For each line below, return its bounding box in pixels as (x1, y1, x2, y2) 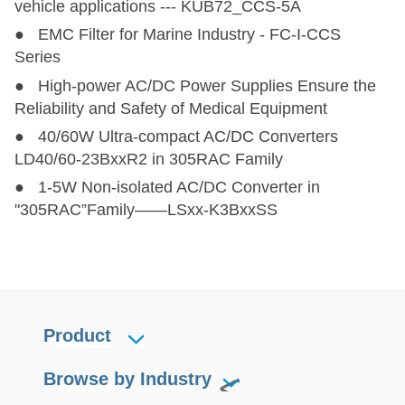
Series (14, 48, 61, 67)
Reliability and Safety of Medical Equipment (14, 99, 327, 118)
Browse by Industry (42, 368, 212, 389)
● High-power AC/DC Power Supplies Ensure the (14, 76, 376, 95)
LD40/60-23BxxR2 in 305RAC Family (14, 150, 283, 169)
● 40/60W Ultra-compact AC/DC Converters (14, 127, 338, 146)
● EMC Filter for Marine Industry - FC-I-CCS (14, 25, 341, 44)
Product (42, 325, 117, 345)
